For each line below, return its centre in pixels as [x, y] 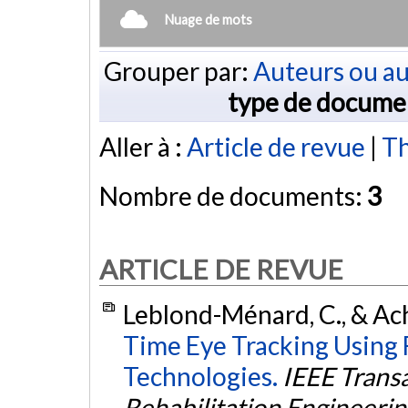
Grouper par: [178, 71]
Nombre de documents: [233, 196]
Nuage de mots [209, 19]
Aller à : [143, 147]
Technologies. [200, 377]
